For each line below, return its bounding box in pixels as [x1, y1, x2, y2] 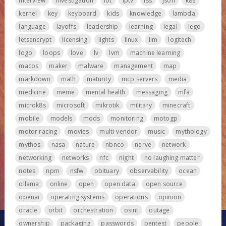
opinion [158, 192, 181, 201]
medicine [19, 87, 46, 96]
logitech [168, 35, 192, 44]
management [114, 61, 153, 70]
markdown [19, 74, 50, 83]
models [50, 114, 73, 123]
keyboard [68, 9, 97, 18]
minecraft [162, 100, 191, 109]
